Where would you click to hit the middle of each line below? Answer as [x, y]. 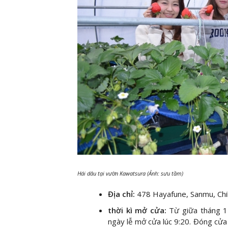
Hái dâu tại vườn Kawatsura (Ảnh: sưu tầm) [130, 174]
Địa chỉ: [121, 194]
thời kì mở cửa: [137, 210]
